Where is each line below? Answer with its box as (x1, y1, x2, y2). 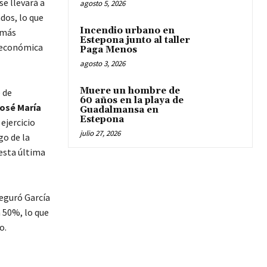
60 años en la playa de (80, 95, 184, 107)
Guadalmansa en (80, 104, 159, 116)
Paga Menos (80, 44, 137, 56)
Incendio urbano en (80, 25, 175, 37)
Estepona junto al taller (80, 35, 190, 46)
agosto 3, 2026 (80, 58, 125, 69)
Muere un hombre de (80, 85, 180, 97)
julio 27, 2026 (80, 128, 120, 139)
